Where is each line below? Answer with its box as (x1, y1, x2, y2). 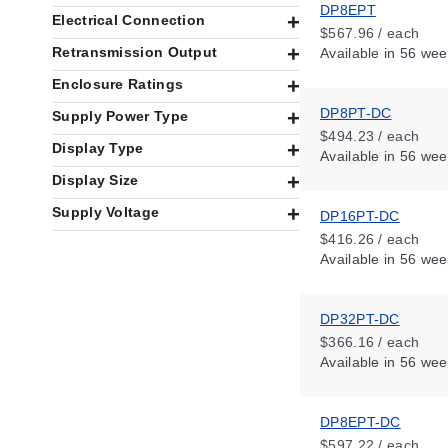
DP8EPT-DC (320, 414, 401, 430)
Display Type (52, 140, 144, 156)
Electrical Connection (52, 12, 206, 28)
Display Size (52, 172, 139, 188)
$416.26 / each (320, 231, 420, 247)
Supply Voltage (52, 204, 160, 220)
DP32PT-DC (320, 311, 400, 327)
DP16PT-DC (320, 208, 400, 224)
